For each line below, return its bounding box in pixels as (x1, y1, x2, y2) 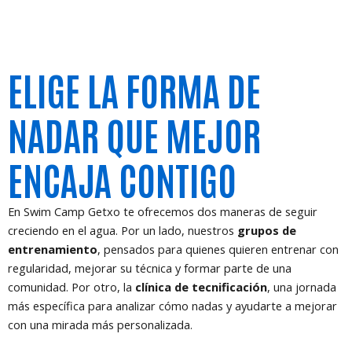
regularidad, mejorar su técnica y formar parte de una (8, 260, 291, 277)
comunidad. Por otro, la (8, 279, 135, 295)
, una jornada (267, 279, 336, 295)
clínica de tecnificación (135, 279, 267, 295)
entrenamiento (8, 241, 97, 258)
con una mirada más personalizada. (8, 317, 192, 333)
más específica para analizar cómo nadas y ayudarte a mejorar (8, 298, 337, 314)
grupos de (237, 222, 296, 239)
